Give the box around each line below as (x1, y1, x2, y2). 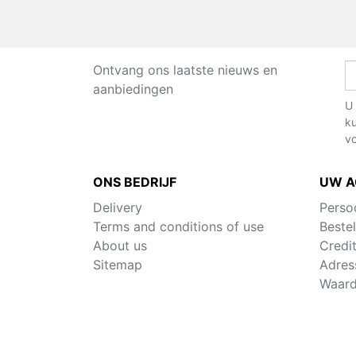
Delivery (93, 199, 142, 216)
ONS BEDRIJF (93, 174, 176, 191)
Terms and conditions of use (93, 219, 264, 235)
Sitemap (93, 257, 142, 273)
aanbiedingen (93, 81, 173, 98)
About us (93, 238, 147, 254)
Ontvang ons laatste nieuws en (93, 62, 277, 79)
